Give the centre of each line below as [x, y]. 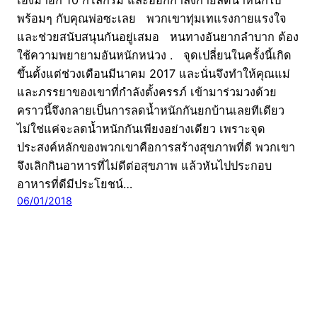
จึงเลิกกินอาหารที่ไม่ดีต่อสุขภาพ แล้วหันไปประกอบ [144, 165]
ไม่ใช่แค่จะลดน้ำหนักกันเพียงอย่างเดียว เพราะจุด [141, 128]
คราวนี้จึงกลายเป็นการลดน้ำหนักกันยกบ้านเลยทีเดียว [151, 110]
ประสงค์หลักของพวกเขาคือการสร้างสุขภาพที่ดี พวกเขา [156, 147]
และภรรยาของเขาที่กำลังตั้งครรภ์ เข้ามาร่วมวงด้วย [147, 92]
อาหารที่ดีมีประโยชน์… [75, 184]
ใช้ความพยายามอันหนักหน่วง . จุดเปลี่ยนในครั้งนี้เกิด [154, 55]
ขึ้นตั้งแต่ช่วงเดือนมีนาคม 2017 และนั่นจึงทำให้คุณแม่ [154, 73]
